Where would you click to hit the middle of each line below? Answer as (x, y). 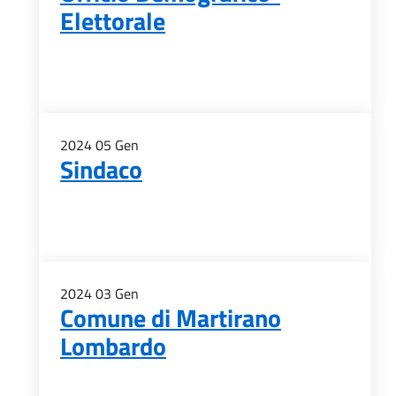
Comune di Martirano (171, 317)
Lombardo (113, 346)
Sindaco (101, 169)
